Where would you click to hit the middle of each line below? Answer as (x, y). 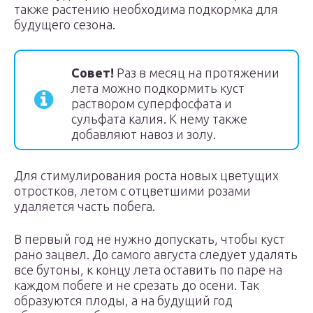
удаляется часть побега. (85, 206)
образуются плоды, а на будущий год (123, 300)
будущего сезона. (65, 24)
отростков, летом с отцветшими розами (132, 191)
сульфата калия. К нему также (159, 119)
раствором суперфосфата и (152, 103)
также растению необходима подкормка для (146, 9)
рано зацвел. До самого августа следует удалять (156, 254)
